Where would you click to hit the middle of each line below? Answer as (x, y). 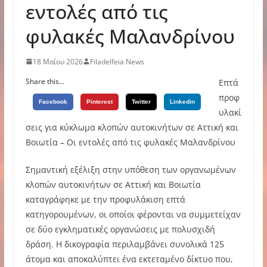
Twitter (141, 101)
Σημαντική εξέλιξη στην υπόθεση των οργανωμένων (131, 169)
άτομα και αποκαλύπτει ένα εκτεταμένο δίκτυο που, (129, 259)
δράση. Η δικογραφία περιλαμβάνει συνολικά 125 (125, 244)
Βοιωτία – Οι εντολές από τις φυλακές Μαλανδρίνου (130, 142)
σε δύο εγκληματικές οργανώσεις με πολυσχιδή (120, 229)
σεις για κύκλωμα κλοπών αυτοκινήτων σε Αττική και (132, 127)
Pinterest (99, 101)
